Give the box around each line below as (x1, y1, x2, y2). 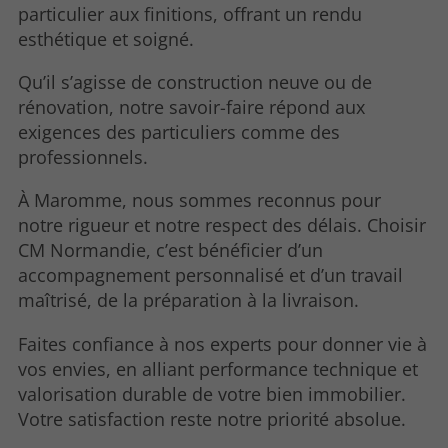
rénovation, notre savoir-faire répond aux (18, 95, 366, 120)
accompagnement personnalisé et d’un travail (18, 263, 404, 288)
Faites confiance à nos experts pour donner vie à (18, 331, 428, 356)
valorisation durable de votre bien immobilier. (18, 381, 407, 406)
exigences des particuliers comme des (18, 120, 341, 145)
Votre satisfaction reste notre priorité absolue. (18, 406, 407, 431)
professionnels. (18, 145, 149, 170)
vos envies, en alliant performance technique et (18, 356, 419, 381)
